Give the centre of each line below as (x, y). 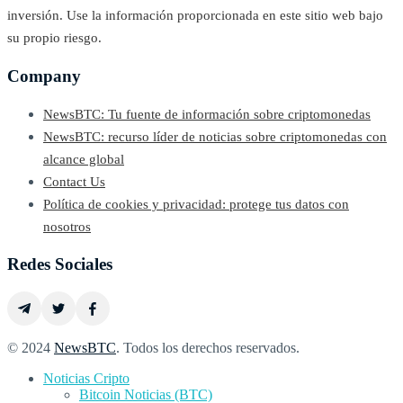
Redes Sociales (60, 264)
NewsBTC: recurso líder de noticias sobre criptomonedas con (215, 136)
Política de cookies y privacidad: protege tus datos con (196, 204)
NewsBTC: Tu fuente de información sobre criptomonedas (207, 114)
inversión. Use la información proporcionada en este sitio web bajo (195, 16)
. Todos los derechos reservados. (208, 348)
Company (44, 76)
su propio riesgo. (54, 38)
